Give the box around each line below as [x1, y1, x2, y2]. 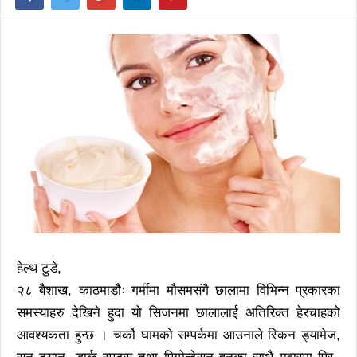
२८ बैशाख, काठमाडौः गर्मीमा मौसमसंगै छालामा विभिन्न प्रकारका [17, 282, 340, 298]
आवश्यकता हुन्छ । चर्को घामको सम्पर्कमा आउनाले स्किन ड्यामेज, [17, 327, 340, 343]
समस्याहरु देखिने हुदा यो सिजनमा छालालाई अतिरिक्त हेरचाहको [17, 304, 340, 320]
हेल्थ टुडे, [17, 260, 61, 276]
